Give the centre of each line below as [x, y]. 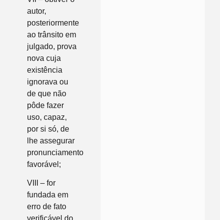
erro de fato [47, 207]
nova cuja [44, 58]
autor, [37, 11]
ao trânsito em [52, 34]
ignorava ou [48, 82]
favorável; [44, 164]
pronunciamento [55, 152]
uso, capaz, [47, 117]
